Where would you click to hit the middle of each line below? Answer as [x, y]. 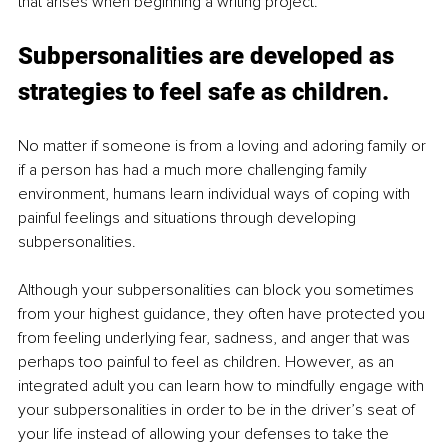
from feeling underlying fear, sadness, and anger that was [216, 338]
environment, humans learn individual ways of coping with [216, 194]
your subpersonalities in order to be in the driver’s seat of [218, 410]
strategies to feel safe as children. [203, 92]
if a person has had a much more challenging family [194, 170]
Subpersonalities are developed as [209, 56]
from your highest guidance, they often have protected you [223, 314]
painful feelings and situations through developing [189, 218]
